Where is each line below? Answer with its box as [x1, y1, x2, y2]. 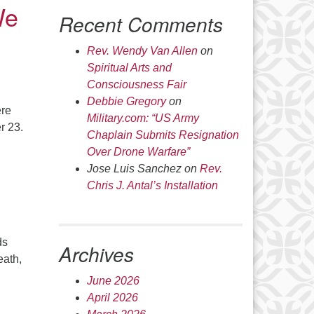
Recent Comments [58, 10, 223, 38]
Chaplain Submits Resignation [86, 129, 239, 141]
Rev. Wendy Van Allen [86, 45, 198, 57]
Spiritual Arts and [86, 62, 172, 74]
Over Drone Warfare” [86, 146, 190, 158]
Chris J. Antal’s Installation [86, 179, 218, 191]
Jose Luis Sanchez [86, 163, 182, 175]
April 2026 [86, 292, 138, 303]
